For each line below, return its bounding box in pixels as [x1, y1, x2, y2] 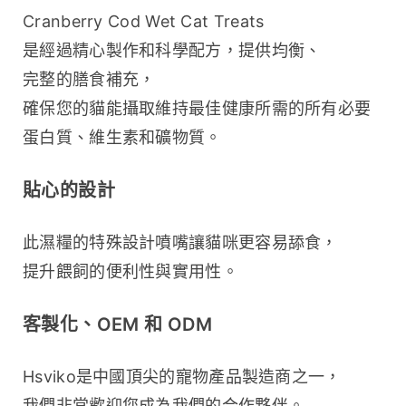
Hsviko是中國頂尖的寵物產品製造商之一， [23, 367, 342, 387]
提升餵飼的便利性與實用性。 [23, 262, 238, 282]
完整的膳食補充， [23, 70, 156, 90]
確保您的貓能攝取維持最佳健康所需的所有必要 [23, 99, 372, 119]
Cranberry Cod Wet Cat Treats [23, 12, 265, 32]
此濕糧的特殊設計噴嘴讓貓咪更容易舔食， [23, 233, 338, 253]
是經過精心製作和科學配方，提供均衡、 [23, 41, 322, 61]
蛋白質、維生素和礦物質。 [23, 128, 222, 148]
